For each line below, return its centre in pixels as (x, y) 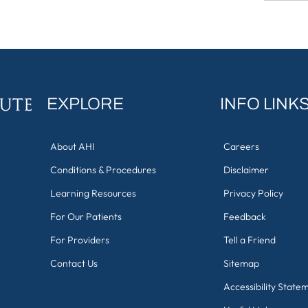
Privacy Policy (253, 193)
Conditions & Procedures (103, 170)
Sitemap (241, 263)
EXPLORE (85, 104)
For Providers (80, 240)
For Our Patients (86, 217)
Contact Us (74, 263)
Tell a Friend (250, 240)
